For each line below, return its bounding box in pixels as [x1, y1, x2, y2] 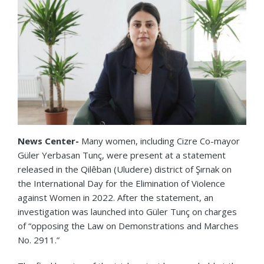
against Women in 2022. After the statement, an [18, 191, 213, 203]
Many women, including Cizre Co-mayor [79, 134, 240, 147]
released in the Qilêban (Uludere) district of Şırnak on [18, 163, 232, 175]
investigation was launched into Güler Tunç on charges [18, 205, 237, 217]
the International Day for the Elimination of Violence [18, 177, 225, 189]
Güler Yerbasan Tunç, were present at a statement [18, 148, 226, 161]
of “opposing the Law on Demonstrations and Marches [18, 219, 239, 232]
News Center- [18, 134, 79, 147]
